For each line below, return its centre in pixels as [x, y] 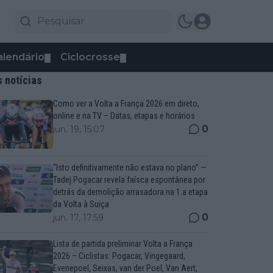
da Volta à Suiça [81, 204]
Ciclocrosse [90, 57]
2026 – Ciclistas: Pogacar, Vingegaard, [119, 256]
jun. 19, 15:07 [79, 129]
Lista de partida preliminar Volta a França [122, 244]
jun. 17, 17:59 [78, 218]
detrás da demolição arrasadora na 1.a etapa [130, 192]
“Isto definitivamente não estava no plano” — [129, 168]
